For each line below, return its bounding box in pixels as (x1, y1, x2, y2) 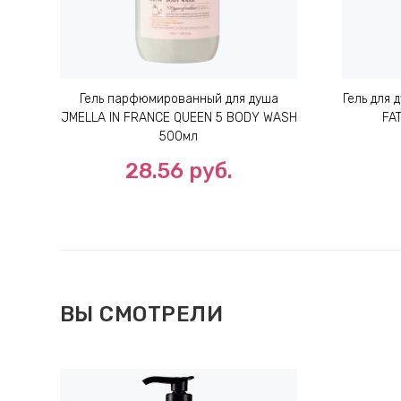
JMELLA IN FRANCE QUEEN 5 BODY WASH (60, 110, 297, 126)
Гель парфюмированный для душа (79, 91, 278, 107)
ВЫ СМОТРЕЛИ (60, 302, 224, 328)
